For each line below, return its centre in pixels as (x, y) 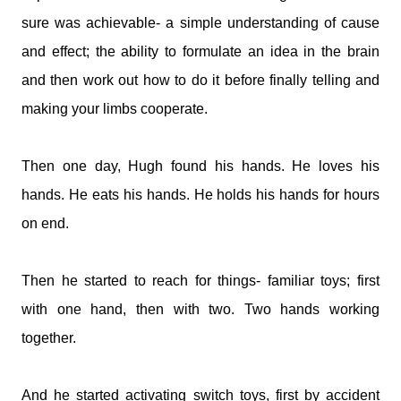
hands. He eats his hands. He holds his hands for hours (200, 195)
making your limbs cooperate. (115, 109)
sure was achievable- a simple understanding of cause (200, 23)
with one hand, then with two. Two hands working (200, 309)
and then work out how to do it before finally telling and (200, 80)
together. (49, 338)
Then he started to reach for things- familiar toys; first (200, 281)
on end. (45, 223)
